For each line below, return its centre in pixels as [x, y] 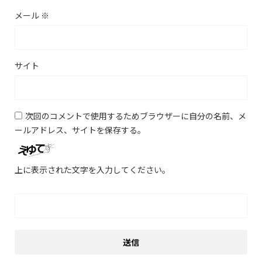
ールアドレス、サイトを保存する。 [80, 130]
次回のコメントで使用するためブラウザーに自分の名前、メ [136, 116]
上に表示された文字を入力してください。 [92, 169]
